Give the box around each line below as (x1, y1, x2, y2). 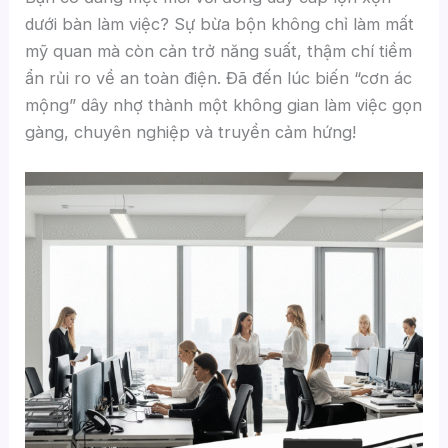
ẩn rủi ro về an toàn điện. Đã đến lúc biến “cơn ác (25, 68, 413, 89)
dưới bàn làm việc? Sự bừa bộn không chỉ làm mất (25, 14, 415, 35)
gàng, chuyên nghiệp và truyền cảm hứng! (25, 122, 357, 143)
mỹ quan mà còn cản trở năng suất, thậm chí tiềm (25, 41, 413, 62)
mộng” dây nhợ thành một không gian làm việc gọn (25, 95, 423, 116)
